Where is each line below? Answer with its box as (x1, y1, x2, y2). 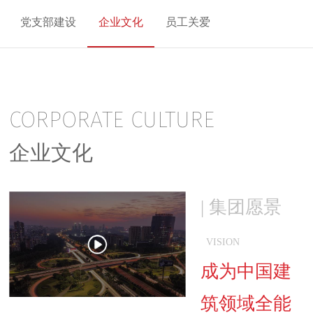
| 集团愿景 (201, 197, 282, 217)
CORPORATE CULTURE (9, 103, 215, 133)
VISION (206, 237, 240, 247)
